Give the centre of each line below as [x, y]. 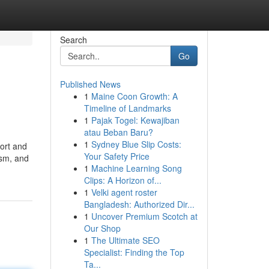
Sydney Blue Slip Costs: [136, 144]
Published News [90, 84]
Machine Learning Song [136, 168]
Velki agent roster [124, 192]
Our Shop [102, 228]
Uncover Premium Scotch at [144, 216]
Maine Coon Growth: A [134, 96]
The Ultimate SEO [125, 240]
